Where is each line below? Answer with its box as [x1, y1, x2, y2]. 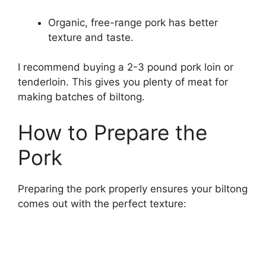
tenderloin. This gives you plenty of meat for [18, 76, 228, 88]
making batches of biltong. [18, 91, 145, 103]
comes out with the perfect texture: [18, 197, 186, 210]
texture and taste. [48, 31, 134, 43]
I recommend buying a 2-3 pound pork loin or [18, 61, 233, 74]
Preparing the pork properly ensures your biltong [18, 182, 248, 195]
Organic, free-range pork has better [48, 16, 218, 28]
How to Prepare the [18, 119, 207, 145]
